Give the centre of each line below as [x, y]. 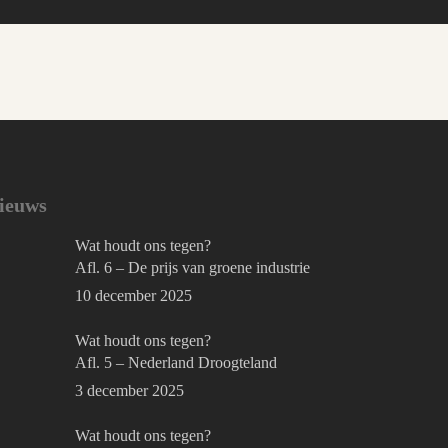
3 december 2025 [130, 391]
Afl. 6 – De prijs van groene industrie [193, 268]
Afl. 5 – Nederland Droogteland [176, 363]
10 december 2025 [134, 296]
